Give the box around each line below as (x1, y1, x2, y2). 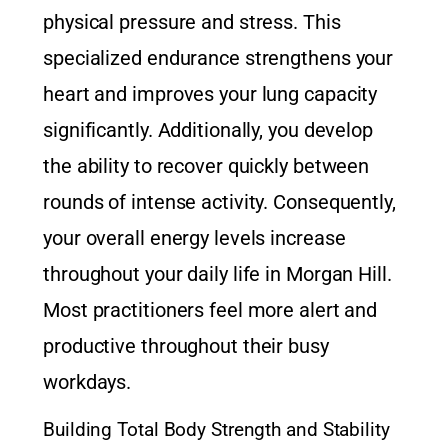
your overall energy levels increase (43, 226, 346, 251)
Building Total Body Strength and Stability (43, 419, 390, 442)
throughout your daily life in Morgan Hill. (43, 262, 392, 287)
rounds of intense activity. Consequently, (43, 190, 396, 215)
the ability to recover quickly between (43, 154, 370, 179)
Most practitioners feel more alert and (43, 298, 378, 323)
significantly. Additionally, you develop (43, 118, 373, 143)
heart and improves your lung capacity (43, 82, 378, 107)
